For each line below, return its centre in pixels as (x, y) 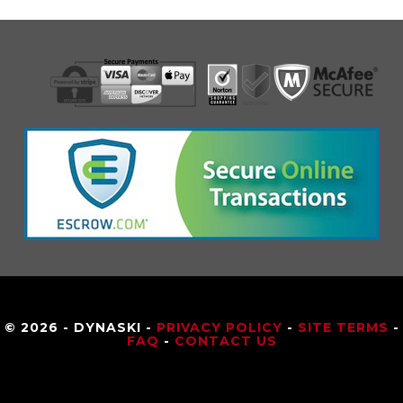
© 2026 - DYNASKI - (80, 328)
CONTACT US (225, 341)
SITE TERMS (343, 328)
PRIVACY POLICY (219, 328)
